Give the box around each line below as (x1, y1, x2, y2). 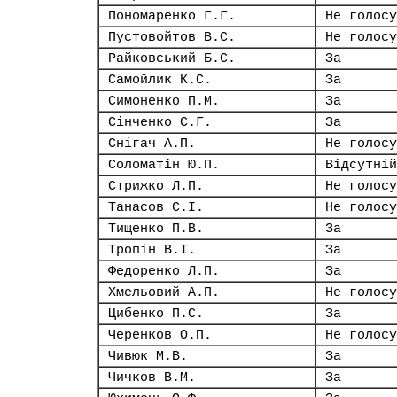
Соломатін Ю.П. (108, 158, 220, 172)
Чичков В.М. (108, 370, 196, 385)
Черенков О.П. (108, 328, 212, 342)
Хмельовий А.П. (108, 285, 220, 300)
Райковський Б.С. (108, 51, 236, 66)
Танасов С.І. (108, 200, 204, 214)
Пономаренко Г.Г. (108, 9, 236, 23)
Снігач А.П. (108, 136, 196, 151)
